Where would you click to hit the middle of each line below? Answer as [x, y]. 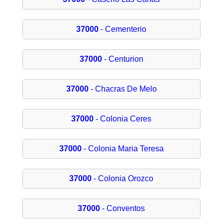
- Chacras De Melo [122, 89]
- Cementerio [123, 29]
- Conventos [123, 209]
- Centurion [122, 59]
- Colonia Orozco [123, 179]
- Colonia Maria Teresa [122, 149]
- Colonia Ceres [123, 119]
